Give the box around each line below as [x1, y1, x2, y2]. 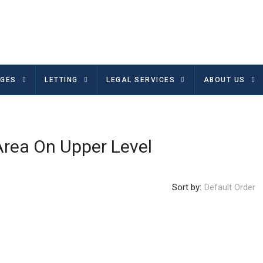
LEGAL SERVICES [106, 76, 175, 84]
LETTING [45, 76, 78, 84]
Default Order [204, 182, 255, 193]
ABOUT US [203, 76, 245, 84]
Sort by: [172, 181, 201, 193]
